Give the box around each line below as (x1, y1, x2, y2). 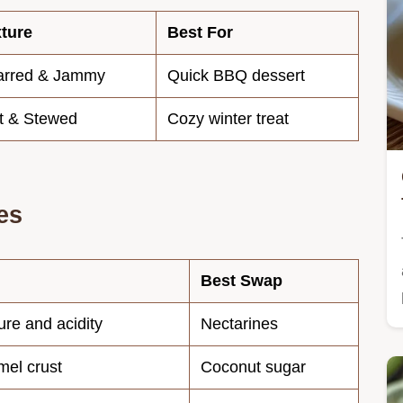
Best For (167, 22, 233, 41)
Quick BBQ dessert (167, 66, 305, 85)
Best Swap (201, 271, 282, 290)
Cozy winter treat (167, 109, 289, 128)
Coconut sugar (201, 357, 306, 376)
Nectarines (201, 314, 278, 333)
